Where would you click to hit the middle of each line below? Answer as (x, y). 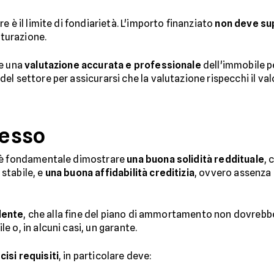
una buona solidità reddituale (195, 159)
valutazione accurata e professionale (113, 65)
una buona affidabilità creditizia (120, 172)
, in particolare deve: (106, 256)
